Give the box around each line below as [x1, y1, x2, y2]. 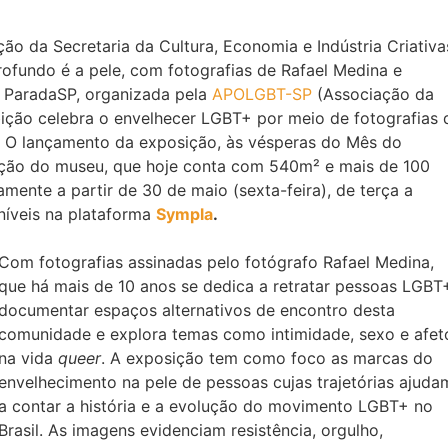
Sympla [155, 204, 213, 225]
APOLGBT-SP [211, 84, 312, 105]
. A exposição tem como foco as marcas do [100, 348, 433, 369]
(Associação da [311, 84, 434, 105]
